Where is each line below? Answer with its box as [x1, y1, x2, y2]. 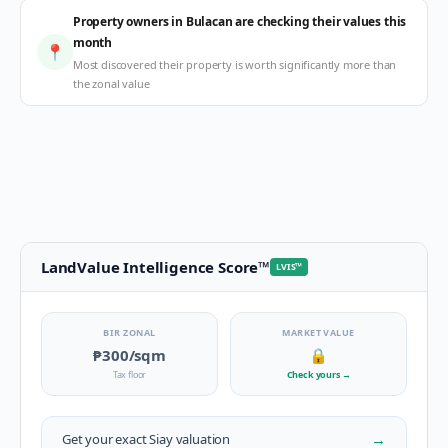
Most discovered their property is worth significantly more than [73, 57, 397, 72]
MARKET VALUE [282, 326, 355, 339]
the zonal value [73, 76, 150, 91]
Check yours [286, 368, 342, 381]
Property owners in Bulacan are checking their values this [73, 13, 407, 30]
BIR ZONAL [103, 326, 156, 339]
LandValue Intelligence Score [41, 257, 259, 277]
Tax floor [112, 368, 147, 381]
